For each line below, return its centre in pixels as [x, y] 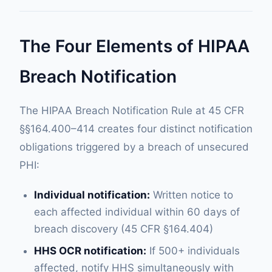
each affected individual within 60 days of [137, 212]
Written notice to [192, 195]
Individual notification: [92, 195]
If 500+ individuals [193, 251]
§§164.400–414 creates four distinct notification [136, 129]
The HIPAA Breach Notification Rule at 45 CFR [132, 110]
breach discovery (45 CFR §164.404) [124, 229]
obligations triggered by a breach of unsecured [134, 147]
